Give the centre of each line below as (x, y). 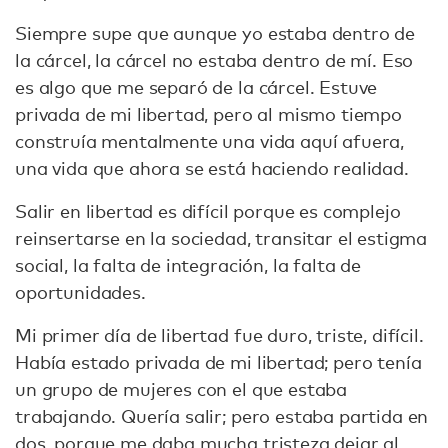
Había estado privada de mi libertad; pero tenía (218, 361)
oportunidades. (83, 291)
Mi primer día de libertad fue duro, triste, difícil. (219, 334)
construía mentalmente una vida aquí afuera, (210, 140)
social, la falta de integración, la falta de (188, 264)
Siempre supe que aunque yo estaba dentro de (215, 32)
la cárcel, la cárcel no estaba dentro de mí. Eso (214, 59)
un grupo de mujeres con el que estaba (181, 388)
